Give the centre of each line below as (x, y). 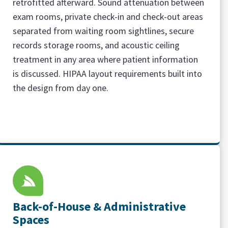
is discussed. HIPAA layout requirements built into (107, 74)
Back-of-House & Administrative (99, 206)
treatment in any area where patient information (105, 59)
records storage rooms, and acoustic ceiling (96, 45)
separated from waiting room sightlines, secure (103, 31)
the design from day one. (60, 88)
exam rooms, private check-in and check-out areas (108, 17)
